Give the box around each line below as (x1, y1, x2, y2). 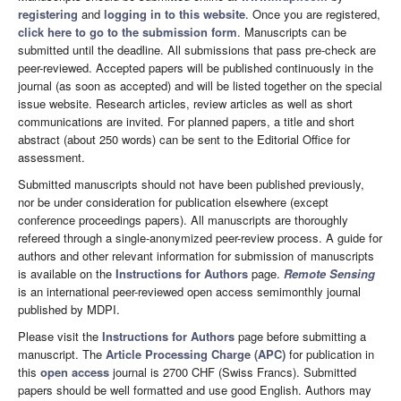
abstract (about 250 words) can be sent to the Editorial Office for (18, 130, 350, 148)
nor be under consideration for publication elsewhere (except (18, 192, 328, 210)
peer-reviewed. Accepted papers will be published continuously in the (18, 58, 373, 76)
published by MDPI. (18, 300, 120, 318)
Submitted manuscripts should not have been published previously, (18, 175, 364, 192)
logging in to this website (104, 4, 245, 22)
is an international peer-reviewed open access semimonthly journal (18, 282, 361, 300)
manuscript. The (18, 345, 106, 363)
